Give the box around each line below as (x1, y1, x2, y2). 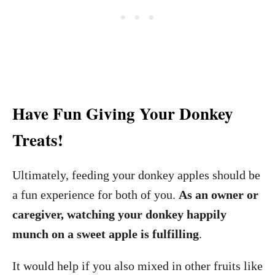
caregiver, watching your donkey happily (12, 207, 227, 221)
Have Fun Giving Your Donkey (12, 101, 233, 125)
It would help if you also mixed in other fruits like (12, 259, 263, 273)
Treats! (12, 128, 63, 152)
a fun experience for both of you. (12, 188, 179, 201)
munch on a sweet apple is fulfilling (12, 227, 199, 241)
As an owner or (179, 188, 258, 201)
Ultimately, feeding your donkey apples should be (12, 168, 260, 182)
